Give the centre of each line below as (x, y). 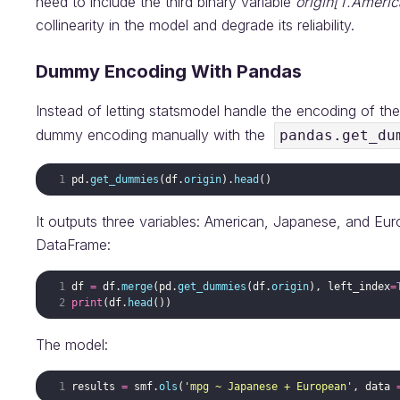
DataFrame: (73, 244)
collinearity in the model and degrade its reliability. (195, 25)
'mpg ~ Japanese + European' (269, 386)
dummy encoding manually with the (155, 134)
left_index (359, 286)
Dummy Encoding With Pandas (169, 71)
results (94, 386)
